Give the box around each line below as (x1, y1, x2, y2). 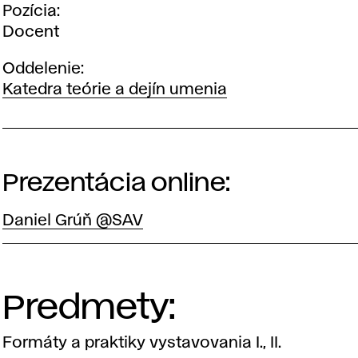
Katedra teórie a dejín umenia (2, 82, 228, 97)
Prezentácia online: (2, 171, 231, 195)
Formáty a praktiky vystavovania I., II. (2, 335, 282, 350)
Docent (2, 25, 60, 39)
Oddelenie (2, 62, 82, 76)
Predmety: (2, 292, 177, 324)
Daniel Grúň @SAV (2, 213, 144, 228)
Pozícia (2, 4, 58, 18)
